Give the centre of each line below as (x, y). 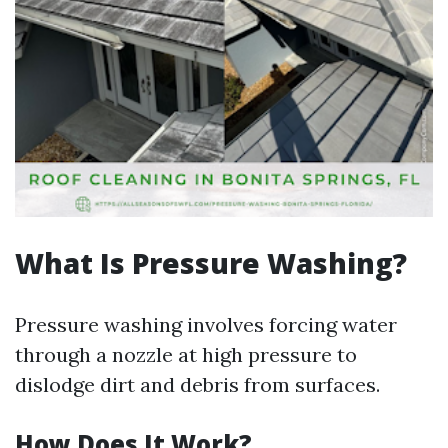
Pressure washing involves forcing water (206, 324)
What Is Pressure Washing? (211, 263)
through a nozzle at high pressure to (186, 354)
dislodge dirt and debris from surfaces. (197, 384)
